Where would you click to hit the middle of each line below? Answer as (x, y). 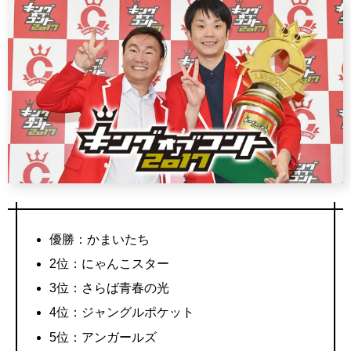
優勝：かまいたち (100, 239)
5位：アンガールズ (103, 337)
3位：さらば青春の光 (110, 288)
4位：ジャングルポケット (122, 313)
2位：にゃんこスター (110, 263)
